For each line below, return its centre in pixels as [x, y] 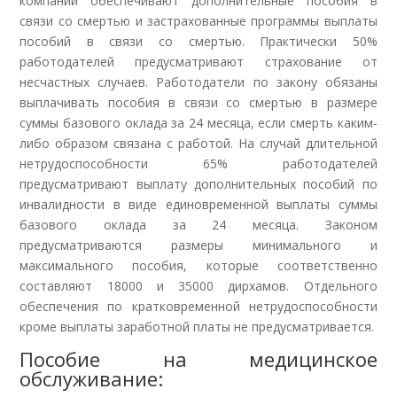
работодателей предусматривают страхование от [198, 61]
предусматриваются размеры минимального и [198, 245]
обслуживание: [92, 378]
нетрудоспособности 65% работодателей [198, 163]
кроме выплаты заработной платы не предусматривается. [197, 326]
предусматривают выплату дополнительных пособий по [198, 183]
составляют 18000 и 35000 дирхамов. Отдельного [198, 285]
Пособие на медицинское [198, 358]
